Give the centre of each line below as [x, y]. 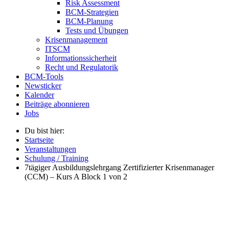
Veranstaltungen [50, 149]
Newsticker [43, 85]
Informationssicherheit [81, 58]
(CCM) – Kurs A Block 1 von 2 [76, 176]
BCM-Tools [44, 76]
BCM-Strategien [92, 12]
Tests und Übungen [97, 30]
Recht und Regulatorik [82, 67]
